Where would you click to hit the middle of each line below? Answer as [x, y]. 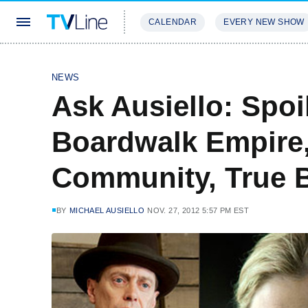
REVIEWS [235, 63]
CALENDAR [173, 22]
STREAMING [168, 63]
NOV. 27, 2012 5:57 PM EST [198, 210]
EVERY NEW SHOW [264, 22]
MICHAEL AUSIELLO [107, 210]
